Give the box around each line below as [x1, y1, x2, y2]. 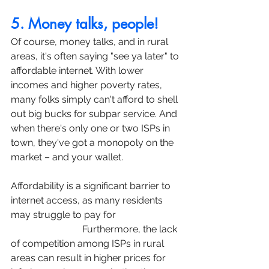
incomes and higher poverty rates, [11, 79, 165, 91]
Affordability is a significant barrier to [11, 180, 173, 192]
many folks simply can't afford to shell [11, 93, 180, 105]
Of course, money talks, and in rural [11, 35, 171, 47]
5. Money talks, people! [11, 14, 159, 33]
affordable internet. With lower [11, 64, 146, 76]
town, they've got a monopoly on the [11, 136, 176, 148]
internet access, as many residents [11, 194, 165, 206]
